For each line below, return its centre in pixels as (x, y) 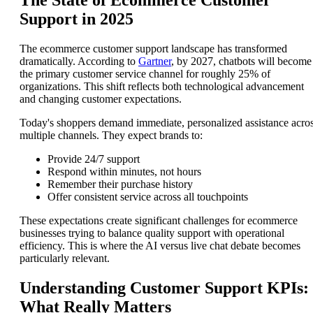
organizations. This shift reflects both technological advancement (162, 87)
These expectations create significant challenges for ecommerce (159, 221)
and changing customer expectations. (101, 99)
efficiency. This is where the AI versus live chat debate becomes (160, 246)
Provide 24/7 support (94, 159)
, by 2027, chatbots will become (241, 61)
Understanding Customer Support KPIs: (164, 288)
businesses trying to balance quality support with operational (152, 233)
